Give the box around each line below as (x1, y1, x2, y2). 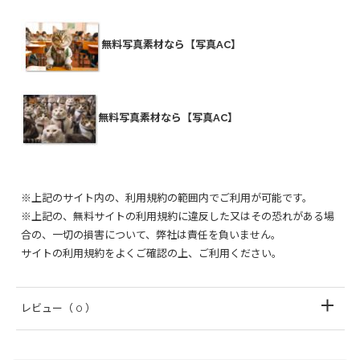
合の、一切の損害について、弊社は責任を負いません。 (21, 228, 281, 241)
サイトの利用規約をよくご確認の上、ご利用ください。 (21, 247, 282, 260)
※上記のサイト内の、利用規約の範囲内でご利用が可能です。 (21, 191, 313, 204)
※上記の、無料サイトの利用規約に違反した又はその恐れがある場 (21, 210, 334, 223)
